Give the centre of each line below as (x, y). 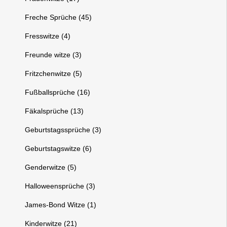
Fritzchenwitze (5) (54, 73)
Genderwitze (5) (51, 167)
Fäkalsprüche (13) (54, 111)
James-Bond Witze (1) (61, 205)
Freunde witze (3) (53, 55)
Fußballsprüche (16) (58, 92)
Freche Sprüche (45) (59, 17)
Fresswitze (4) (48, 36)
